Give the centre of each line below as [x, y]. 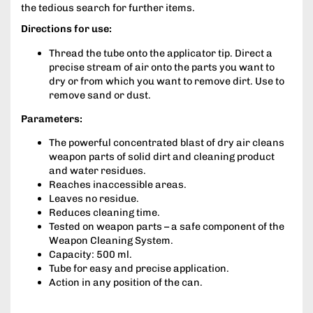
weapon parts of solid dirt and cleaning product [162, 157]
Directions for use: [66, 29]
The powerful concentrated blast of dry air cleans [167, 143]
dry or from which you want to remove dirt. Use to [167, 81]
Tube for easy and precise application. [139, 269]
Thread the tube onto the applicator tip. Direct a [161, 53]
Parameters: [52, 118]
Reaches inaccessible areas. [118, 185]
